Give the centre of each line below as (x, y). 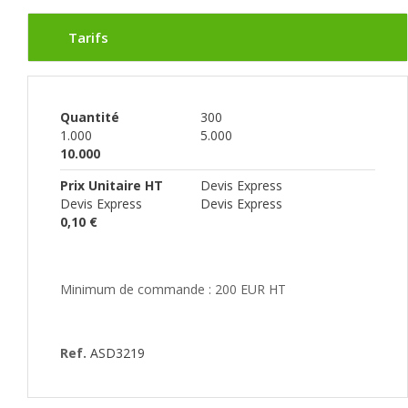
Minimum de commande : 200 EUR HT (173, 289)
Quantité (90, 117)
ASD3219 (117, 352)
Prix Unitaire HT (112, 185)
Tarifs (88, 37)
